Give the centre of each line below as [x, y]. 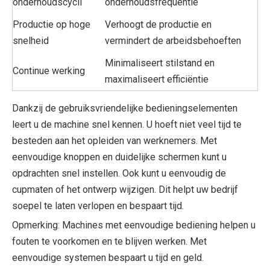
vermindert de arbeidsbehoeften [173, 40]
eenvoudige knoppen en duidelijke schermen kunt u [119, 157]
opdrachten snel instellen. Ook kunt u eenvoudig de [119, 173]
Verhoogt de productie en [158, 24]
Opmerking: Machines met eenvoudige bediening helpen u [134, 225]
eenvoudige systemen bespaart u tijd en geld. [108, 257]
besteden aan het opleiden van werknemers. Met [115, 140]
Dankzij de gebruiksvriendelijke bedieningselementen [125, 108]
